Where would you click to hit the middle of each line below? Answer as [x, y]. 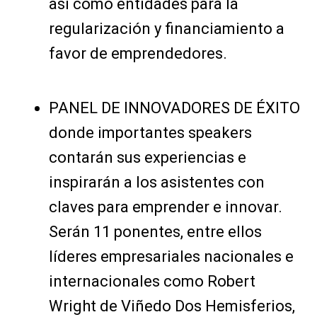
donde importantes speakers [150, 133]
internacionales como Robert [152, 281]
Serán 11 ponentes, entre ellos [155, 232]
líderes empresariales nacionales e [171, 257]
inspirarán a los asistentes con [156, 182]
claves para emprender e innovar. [165, 207]
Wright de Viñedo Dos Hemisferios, [172, 306]
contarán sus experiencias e [147, 157]
